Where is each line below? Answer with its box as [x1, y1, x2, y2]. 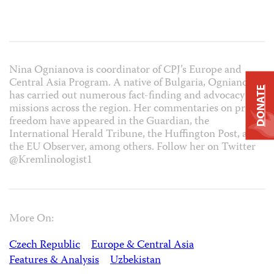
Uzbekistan [109, 252, 161, 270]
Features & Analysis [9, 252, 99, 270]
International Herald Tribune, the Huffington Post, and [9, 125, 259, 144]
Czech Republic [9, 237, 80, 255]
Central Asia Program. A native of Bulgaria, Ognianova [9, 74, 257, 92]
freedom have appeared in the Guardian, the [9, 113, 209, 131]
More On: [9, 210, 54, 229]
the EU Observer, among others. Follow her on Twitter [9, 138, 256, 157]
